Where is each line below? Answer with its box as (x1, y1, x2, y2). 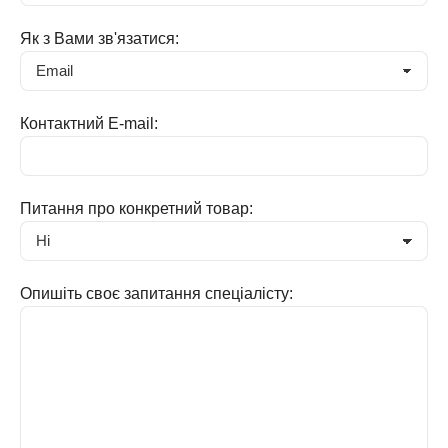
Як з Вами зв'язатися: (20, 30, 179, 48)
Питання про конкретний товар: (20, 200, 253, 218)
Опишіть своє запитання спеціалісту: (20, 285, 293, 303)
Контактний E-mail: (20, 115, 158, 133)
